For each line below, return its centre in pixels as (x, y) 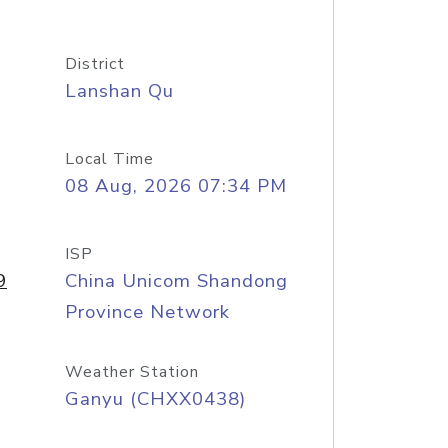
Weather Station (131, 372)
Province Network (147, 312)
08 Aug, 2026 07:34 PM (175, 186)
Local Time (109, 159)
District (94, 64)
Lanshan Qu (119, 91)
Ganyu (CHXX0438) (155, 399)
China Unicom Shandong (176, 281)
